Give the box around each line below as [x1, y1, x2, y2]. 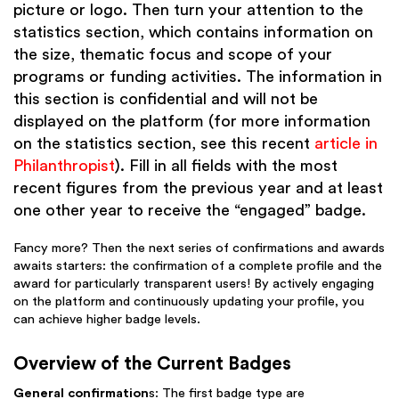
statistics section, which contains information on [13, 24, 373, 41]
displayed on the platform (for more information [13, 113, 370, 130]
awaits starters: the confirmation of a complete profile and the [13, 259, 382, 273]
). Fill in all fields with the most [115, 158, 338, 175]
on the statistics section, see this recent [13, 135, 314, 152]
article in [314, 135, 378, 152]
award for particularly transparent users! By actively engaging [13, 277, 374, 291]
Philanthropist [13, 158, 115, 175]
